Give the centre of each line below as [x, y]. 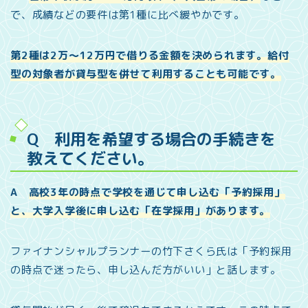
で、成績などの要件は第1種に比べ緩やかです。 [128, 14]
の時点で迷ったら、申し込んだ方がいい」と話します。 [146, 269]
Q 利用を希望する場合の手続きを [151, 139]
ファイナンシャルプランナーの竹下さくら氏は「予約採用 [151, 251]
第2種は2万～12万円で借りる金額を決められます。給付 [150, 55]
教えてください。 [90, 158]
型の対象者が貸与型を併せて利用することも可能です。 [146, 74]
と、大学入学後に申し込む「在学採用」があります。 [141, 210]
